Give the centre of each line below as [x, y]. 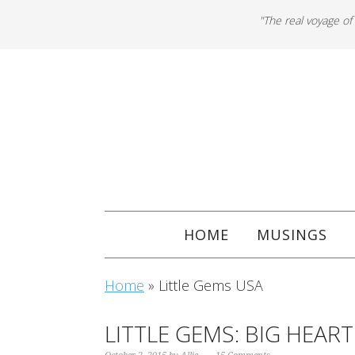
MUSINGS [292, 235]
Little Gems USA [211, 285]
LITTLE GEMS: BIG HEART [229, 334]
